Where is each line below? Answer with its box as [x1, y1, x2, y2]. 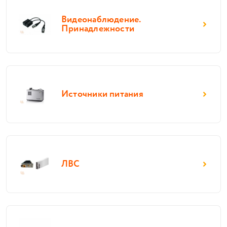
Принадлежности [61, 22, 135, 35]
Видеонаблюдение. [61, 13, 141, 26]
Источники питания [61, 88, 143, 101]
